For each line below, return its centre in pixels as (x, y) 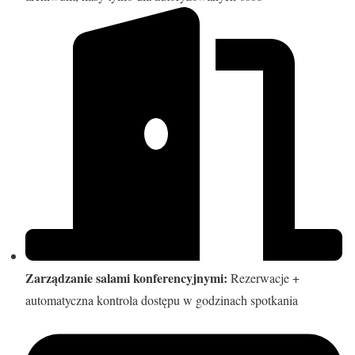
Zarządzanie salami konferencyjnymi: (126, 278)
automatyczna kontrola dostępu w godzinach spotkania (162, 300)
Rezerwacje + (263, 278)
